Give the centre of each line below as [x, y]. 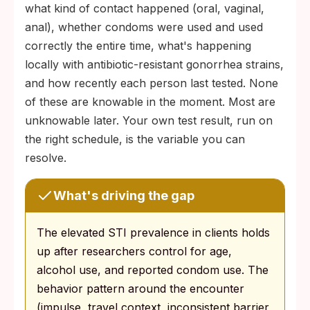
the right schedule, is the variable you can [135, 139]
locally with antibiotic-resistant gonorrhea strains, [154, 64]
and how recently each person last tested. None [152, 83]
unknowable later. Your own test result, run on [149, 120]
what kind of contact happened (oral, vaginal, [145, 8]
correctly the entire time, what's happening [138, 46]
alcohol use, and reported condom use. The [153, 270]
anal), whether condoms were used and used [144, 27]
